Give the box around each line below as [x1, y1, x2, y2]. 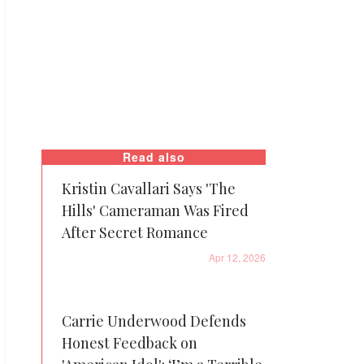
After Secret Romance [62, 223, 208, 242]
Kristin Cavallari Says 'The [62, 179, 236, 198]
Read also [123, 149, 185, 165]
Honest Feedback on [62, 333, 197, 353]
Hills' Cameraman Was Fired [62, 201, 249, 220]
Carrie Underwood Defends [62, 311, 246, 331]
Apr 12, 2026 [209, 250, 266, 264]
